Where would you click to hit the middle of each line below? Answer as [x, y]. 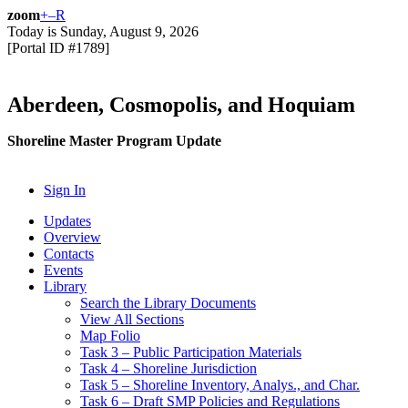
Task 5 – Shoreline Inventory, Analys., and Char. [220, 385]
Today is [34, 31]
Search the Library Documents [168, 303]
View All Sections [132, 319]
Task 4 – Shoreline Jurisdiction [168, 368]
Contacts [69, 254]
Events [63, 270]
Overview [72, 237]
